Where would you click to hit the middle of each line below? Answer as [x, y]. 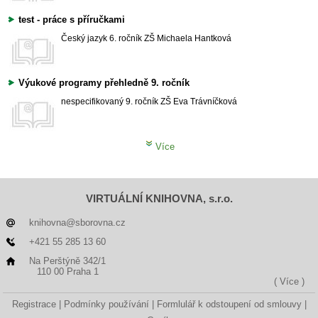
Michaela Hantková [194, 39]
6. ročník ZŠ [132, 39]
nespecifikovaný [92, 102]
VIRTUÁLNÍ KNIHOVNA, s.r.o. [159, 199]
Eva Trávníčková [205, 102]
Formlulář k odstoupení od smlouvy [229, 305]
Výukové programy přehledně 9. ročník [104, 83]
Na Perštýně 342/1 [67, 261]
